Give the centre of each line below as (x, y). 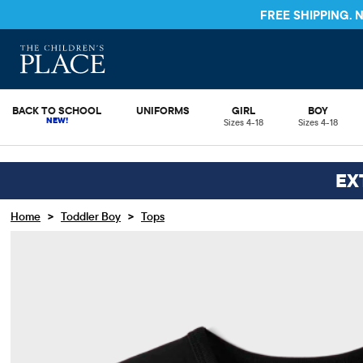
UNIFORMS (162, 110)
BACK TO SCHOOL (57, 110)
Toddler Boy (91, 216)
